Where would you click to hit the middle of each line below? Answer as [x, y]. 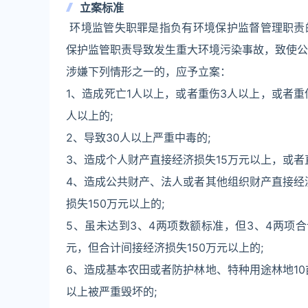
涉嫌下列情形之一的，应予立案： [148, 71]
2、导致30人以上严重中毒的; [138, 137]
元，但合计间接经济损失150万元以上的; [165, 247]
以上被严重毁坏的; [111, 291]
